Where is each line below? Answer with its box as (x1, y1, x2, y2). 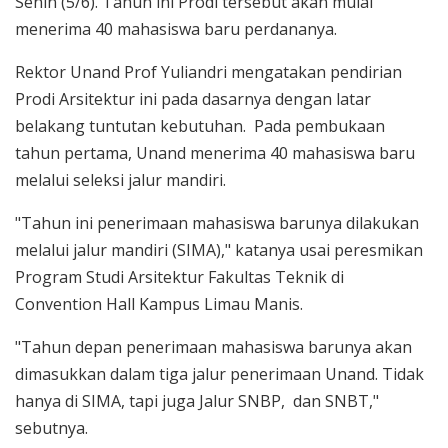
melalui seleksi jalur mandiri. (15, 169, 226, 192)
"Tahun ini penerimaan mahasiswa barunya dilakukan (15, 212, 419, 235)
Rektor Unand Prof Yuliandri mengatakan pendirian (15, 61, 402, 84)
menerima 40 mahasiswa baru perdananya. (15, 18, 341, 41)
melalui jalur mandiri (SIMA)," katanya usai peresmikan (15, 239, 423, 262)
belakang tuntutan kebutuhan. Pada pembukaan (15, 115, 385, 138)
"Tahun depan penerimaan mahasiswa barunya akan (15, 336, 412, 359)
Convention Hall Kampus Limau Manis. (15, 293, 303, 316)
